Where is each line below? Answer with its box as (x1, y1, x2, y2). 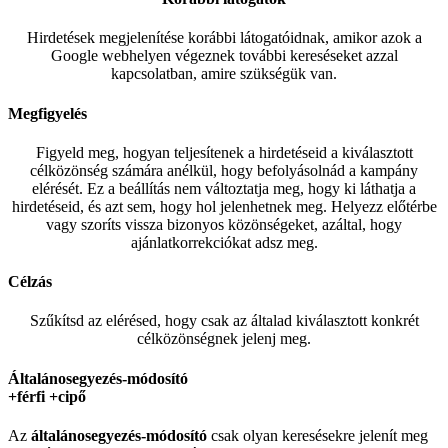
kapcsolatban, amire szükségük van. (111, 65, 337, 83)
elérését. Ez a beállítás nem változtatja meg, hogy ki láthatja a (32, 179, 416, 197)
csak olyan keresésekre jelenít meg (207, 426, 428, 444)
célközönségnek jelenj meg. (137, 330, 311, 348)
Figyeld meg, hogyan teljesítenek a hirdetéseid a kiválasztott (35, 143, 413, 161)
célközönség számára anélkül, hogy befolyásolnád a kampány (30, 161, 418, 179)
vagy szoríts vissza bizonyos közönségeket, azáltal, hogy (46, 215, 402, 233)
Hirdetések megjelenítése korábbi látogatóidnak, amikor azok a (26, 29, 422, 47)
